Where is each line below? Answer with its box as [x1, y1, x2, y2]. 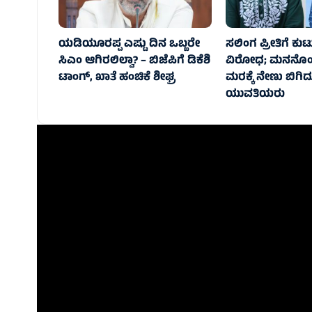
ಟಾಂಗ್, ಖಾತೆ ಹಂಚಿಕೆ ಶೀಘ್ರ [58, 69, 176, 88]
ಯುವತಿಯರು [225, 86, 285, 104]
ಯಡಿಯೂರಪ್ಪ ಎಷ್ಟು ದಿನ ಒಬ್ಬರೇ [58, 36, 201, 54]
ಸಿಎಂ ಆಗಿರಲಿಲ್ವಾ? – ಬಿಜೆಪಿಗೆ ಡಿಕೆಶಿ [58, 52, 211, 71]
